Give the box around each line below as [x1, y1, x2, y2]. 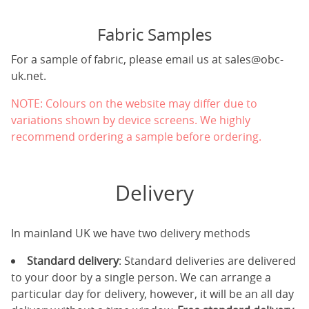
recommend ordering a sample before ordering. [11, 129, 261, 144]
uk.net [11, 68, 43, 83]
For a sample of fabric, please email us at [11, 52, 225, 67]
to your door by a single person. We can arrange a [11, 270, 271, 285]
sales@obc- [225, 52, 283, 67]
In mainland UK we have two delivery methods [11, 226, 250, 241]
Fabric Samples [97, 23, 212, 46]
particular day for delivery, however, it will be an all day [11, 286, 294, 301]
